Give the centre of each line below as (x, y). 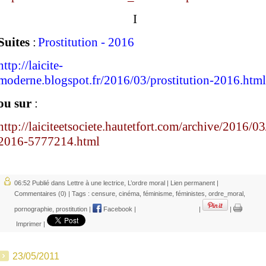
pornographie (33, 209)
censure (103, 193)
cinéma (129, 193)
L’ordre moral (146, 183)
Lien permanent (193, 183)
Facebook (117, 209)
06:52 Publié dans (41, 183)
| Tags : (79, 193)
